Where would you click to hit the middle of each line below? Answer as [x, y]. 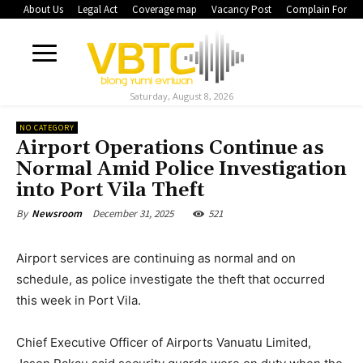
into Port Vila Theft [110, 191]
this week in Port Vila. [79, 301]
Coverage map [164, 10]
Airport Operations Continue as [170, 149]
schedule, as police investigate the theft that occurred [171, 280]
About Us [43, 10]
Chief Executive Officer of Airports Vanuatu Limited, [164, 343]
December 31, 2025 [133, 214]
